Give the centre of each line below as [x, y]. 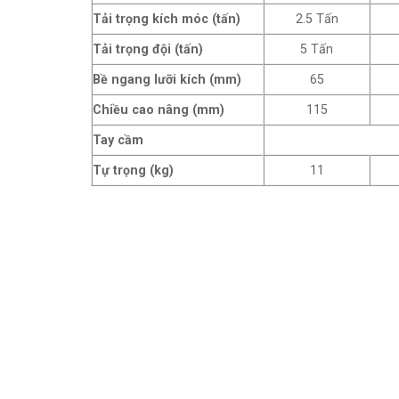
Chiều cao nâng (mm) [159, 110]
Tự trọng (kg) [133, 171]
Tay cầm [118, 140]
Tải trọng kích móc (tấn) [167, 19]
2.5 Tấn [317, 19]
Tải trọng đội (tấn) [148, 49]
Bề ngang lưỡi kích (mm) [167, 80]
